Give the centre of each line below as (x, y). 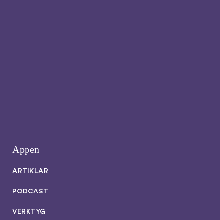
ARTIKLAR (30, 171)
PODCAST (30, 192)
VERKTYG (29, 212)
